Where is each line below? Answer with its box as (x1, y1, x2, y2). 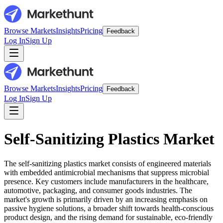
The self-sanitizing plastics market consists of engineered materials (4, 159, 211, 168)
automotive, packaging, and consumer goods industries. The (4, 186, 192, 195)
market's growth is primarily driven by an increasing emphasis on (4, 195, 208, 204)
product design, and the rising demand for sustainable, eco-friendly (4, 213, 213, 222)
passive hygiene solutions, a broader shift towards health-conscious (4, 204, 214, 213)
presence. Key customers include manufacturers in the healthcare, (4, 177, 209, 186)
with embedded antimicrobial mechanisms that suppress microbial (4, 168, 209, 177)
